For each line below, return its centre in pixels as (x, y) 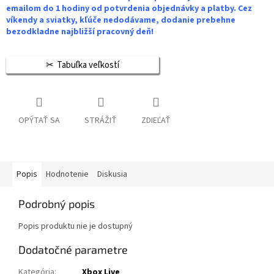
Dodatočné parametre (73, 250)
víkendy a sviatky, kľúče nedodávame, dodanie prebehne (121, 20)
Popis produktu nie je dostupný (76, 227)
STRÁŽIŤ (101, 121)
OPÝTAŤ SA (39, 121)
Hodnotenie (67, 175)
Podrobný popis (57, 204)
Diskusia (112, 175)
